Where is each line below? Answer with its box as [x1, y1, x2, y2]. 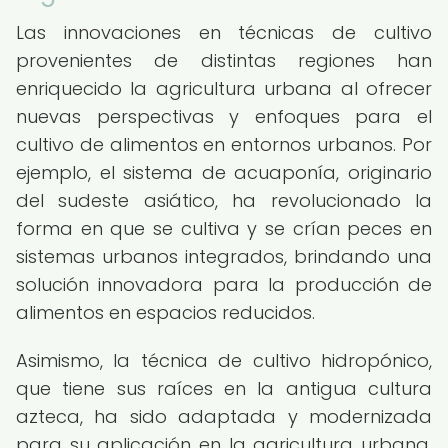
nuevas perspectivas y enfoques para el [16, 104, 432, 129]
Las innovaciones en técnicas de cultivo [16, 20, 432, 45]
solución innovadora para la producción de [16, 272, 432, 297]
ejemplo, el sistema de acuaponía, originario [16, 160, 432, 185]
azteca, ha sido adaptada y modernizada [16, 404, 432, 429]
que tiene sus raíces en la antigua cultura [16, 376, 432, 401]
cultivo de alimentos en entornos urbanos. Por [16, 132, 432, 157]
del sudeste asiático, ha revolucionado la [16, 188, 432, 213]
